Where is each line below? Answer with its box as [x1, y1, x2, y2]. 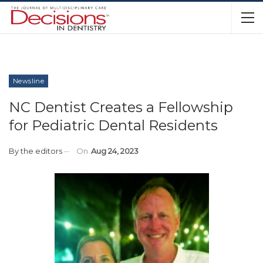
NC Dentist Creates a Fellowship [9, 99, 233, 116]
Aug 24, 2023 [91, 146, 139, 156]
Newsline [13, 77, 45, 85]
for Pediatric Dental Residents [9, 117, 218, 134]
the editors [21, 146, 62, 156]
